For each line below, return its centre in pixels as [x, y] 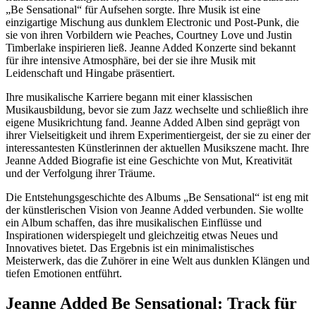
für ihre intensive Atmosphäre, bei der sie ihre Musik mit [130, 60]
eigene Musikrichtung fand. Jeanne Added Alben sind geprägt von [153, 122]
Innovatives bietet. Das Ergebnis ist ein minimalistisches [130, 248]
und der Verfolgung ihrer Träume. [80, 173]
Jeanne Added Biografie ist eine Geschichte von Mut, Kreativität [149, 160]
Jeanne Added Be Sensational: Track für [151, 303]
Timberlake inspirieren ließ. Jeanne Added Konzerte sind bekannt [151, 47]
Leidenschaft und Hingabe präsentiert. [90, 73]
